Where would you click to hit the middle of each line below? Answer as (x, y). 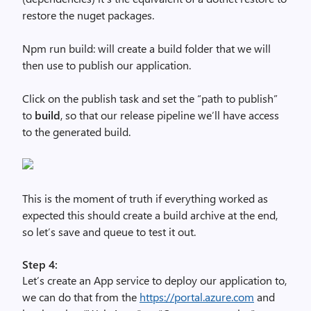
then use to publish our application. (107, 65)
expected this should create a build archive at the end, (150, 215)
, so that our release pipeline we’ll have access (170, 115)
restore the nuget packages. (88, 15)
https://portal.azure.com (197, 297)
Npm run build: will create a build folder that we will (146, 48)
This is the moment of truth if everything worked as (145, 198)
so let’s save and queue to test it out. (109, 232)
